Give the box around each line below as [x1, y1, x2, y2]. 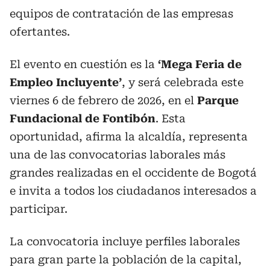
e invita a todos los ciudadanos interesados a [10, 184, 257, 197]
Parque [197, 94, 239, 107]
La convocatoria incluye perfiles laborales [10, 235, 240, 248]
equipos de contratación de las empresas [10, 7, 233, 20]
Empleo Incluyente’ [10, 76, 122, 89]
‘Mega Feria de [158, 58, 242, 71]
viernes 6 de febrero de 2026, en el [10, 94, 197, 107]
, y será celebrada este [122, 76, 243, 89]
